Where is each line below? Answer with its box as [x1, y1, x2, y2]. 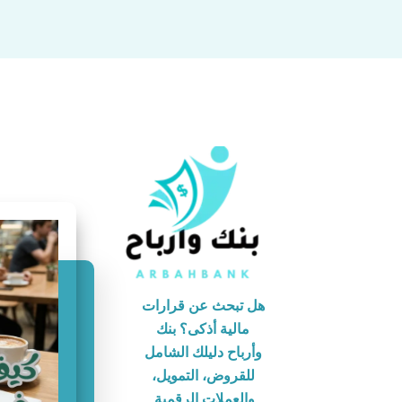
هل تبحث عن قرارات [141, 298, 265, 314]
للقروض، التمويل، [151, 368, 255, 384]
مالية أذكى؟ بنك [156, 321, 250, 337]
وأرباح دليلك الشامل [144, 345, 262, 361]
